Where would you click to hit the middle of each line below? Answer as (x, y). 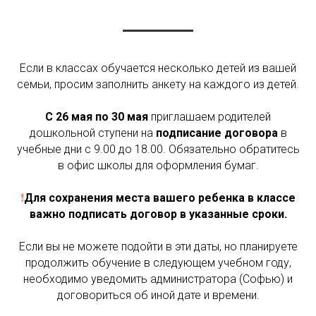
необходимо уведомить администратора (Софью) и (158, 279)
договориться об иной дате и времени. (158, 295)
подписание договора (218, 133)
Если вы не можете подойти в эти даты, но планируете (158, 246)
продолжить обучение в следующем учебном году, (158, 262)
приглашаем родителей (209, 116)
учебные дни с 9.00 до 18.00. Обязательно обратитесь (158, 149)
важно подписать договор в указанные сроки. (158, 214)
